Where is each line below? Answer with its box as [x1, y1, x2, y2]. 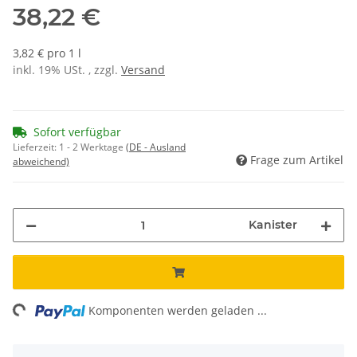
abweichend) [13, 155, 69, 169]
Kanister [249, 218, 297, 233]
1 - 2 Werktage [59, 140, 126, 155]
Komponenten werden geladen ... [88, 303, 268, 319]
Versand [121, 62, 165, 78]
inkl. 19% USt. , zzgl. [13, 62, 121, 78]
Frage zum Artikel [250, 152, 343, 168]
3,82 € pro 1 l [13, 45, 81, 61]
